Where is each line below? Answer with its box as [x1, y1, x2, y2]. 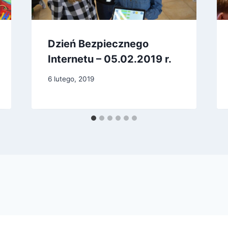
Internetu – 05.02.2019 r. [47, 53, 172, 66]
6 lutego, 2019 [47, 74, 94, 83]
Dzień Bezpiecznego [47, 38, 149, 50]
